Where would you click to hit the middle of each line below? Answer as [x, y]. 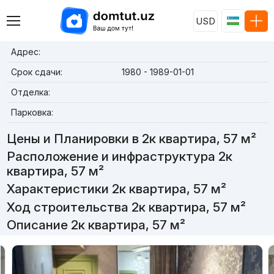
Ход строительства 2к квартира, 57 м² [126, 207]
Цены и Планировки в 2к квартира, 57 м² [131, 139]
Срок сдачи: [36, 72]
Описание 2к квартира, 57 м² [96, 224]
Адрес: [25, 52]
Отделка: [30, 92]
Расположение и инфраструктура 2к [119, 157]
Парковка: [32, 112]
